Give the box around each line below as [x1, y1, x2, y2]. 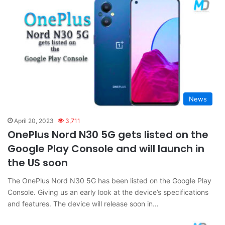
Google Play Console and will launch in [8, 141, 204, 156]
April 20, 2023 [14, 117, 54, 125]
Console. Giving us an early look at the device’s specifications [8, 187, 208, 196]
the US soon [8, 155, 68, 170]
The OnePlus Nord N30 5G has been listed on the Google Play [8, 176, 211, 185]
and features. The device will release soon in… [8, 199, 159, 208]
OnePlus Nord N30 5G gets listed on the [8, 127, 208, 142]
